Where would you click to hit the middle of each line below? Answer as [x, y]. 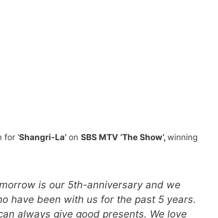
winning [182, 137]
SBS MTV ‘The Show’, [124, 137]
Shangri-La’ [44, 137]
